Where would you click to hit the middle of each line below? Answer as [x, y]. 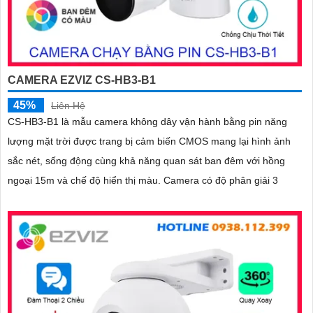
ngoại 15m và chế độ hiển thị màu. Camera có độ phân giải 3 [221, 180]
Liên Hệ [68, 105]
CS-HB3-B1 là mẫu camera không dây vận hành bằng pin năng [147, 121]
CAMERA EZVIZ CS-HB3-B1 [82, 80]
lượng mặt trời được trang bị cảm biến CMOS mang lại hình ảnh [149, 141]
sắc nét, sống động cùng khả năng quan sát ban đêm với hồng [146, 160]
